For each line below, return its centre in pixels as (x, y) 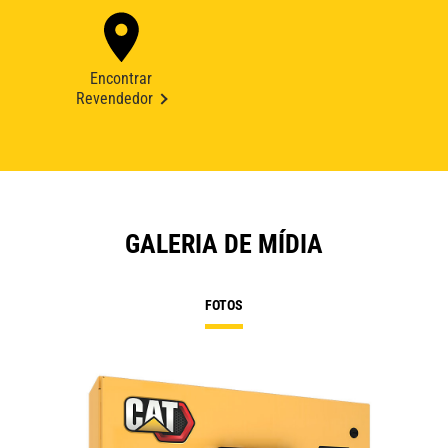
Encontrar (120, 79)
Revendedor (114, 99)
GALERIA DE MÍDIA (224, 244)
